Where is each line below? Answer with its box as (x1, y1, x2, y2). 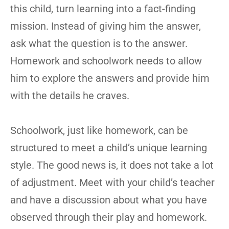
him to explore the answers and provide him (10, 72, 210, 84)
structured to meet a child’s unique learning (10, 142, 207, 154)
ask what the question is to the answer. (10, 37, 188, 50)
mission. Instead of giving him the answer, (10, 20, 201, 32)
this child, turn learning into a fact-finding (10, 3, 196, 15)
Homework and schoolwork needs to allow (10, 55, 202, 67)
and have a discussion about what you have (10, 194, 207, 206)
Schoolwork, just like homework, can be (10, 124, 188, 136)
